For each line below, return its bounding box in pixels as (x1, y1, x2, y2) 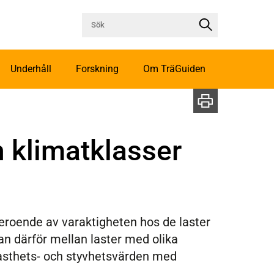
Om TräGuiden (143, 63, 206, 75)
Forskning (76, 63, 119, 75)
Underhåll (10, 63, 51, 75)
